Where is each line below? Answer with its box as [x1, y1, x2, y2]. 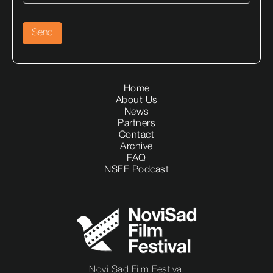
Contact [118, 131, 155, 140]
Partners [118, 119, 155, 129]
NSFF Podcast [104, 166, 169, 175]
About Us [115, 96, 158, 105]
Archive [120, 143, 153, 152]
